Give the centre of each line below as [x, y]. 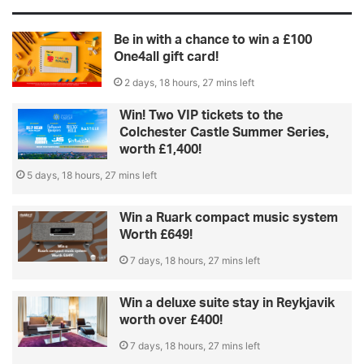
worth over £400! [171, 320]
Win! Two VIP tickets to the [201, 115]
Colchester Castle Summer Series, [224, 132]
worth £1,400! [160, 149]
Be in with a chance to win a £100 [213, 39]
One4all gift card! [166, 56]
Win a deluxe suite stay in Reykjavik [227, 303]
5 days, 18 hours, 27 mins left [92, 175]
